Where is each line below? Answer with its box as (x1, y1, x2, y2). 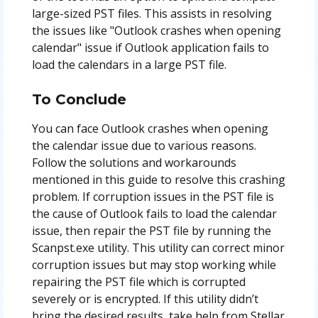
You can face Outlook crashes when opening (31, 121, 268, 137)
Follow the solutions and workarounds (31, 155, 236, 171)
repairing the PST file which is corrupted (31, 274, 246, 290)
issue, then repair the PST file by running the (31, 223, 271, 239)
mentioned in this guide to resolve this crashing (31, 172, 285, 188)
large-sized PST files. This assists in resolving (31, 6, 272, 22)
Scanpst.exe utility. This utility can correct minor (31, 240, 285, 256)
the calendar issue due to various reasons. (31, 138, 256, 154)
